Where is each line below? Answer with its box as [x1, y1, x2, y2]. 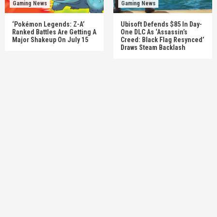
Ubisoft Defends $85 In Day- [121, 20, 202, 28]
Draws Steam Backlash [121, 43, 186, 51]
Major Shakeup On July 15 [12, 35, 88, 44]
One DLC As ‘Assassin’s [121, 28, 187, 36]
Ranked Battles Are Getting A [12, 28, 96, 36]
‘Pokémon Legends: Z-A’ [12, 20, 85, 28]
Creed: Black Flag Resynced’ [121, 35, 204, 44]
